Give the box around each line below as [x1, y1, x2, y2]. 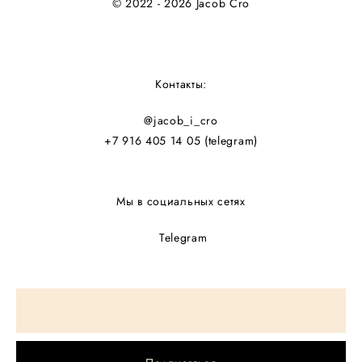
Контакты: [154, 76, 208, 92]
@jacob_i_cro [144, 112, 218, 128]
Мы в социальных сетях [116, 193, 246, 209]
